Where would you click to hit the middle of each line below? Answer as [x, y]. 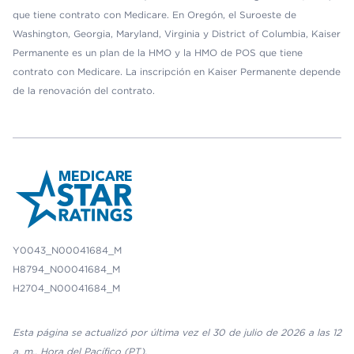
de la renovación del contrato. [84, 91]
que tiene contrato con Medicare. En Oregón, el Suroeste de [154, 15]
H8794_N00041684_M [66, 269]
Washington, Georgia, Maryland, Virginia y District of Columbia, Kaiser [177, 34]
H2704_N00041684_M [66, 288]
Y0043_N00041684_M [67, 250]
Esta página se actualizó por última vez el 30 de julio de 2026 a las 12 [177, 333]
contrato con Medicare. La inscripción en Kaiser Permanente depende [177, 72]
